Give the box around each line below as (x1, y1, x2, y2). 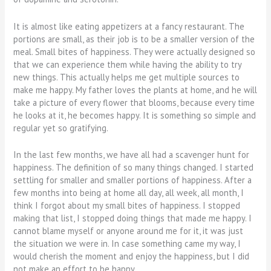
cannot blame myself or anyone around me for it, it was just (13, 224, 244, 237)
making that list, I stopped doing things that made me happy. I (13, 212, 252, 224)
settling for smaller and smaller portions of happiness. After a (13, 174, 252, 186)
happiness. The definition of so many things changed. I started (13, 161, 254, 173)
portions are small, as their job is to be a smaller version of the (13, 33, 255, 45)
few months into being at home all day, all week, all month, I (13, 186, 244, 198)
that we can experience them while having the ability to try (13, 58, 242, 70)
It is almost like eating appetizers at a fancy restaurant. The (13, 20, 245, 32)
